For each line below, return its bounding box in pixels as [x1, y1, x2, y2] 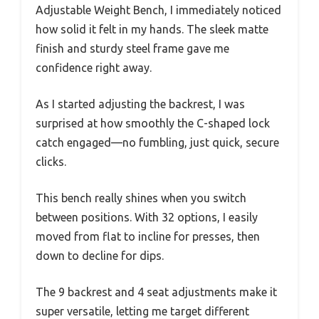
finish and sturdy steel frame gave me [36, 42, 229, 56]
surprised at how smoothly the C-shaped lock [36, 117, 270, 130]
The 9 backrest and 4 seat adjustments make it [36, 286, 277, 299]
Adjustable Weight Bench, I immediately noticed [36, 4, 281, 17]
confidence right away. [36, 61, 152, 75]
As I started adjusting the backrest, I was [36, 98, 245, 111]
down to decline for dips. [36, 249, 164, 263]
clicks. [36, 155, 66, 169]
